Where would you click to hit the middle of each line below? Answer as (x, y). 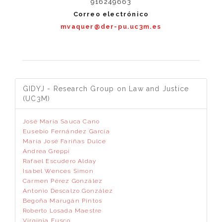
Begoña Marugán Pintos (63, 201)
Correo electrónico (111, 14)
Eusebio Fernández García (66, 131)
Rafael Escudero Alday (60, 161)
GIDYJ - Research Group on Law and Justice (106, 89)
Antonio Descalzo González (68, 191)
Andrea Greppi (47, 151)
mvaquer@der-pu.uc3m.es (111, 27)
